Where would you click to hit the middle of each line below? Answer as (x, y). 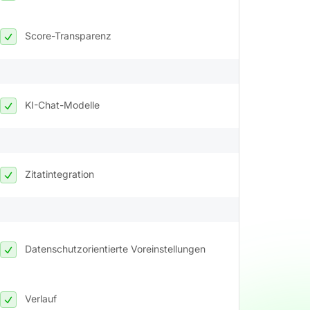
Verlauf (41, 298)
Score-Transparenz (68, 35)
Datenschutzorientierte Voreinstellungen (115, 248)
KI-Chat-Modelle (62, 104)
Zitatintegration (60, 174)
